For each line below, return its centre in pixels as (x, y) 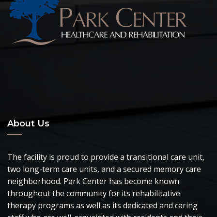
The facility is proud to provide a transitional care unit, (106, 157)
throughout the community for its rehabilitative (94, 193)
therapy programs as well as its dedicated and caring (102, 205)
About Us (28, 123)
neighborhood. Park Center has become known (93, 181)
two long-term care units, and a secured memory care (104, 169)
